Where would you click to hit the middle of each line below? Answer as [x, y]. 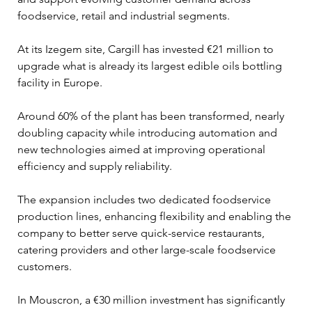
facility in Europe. [61, 82]
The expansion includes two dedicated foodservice [146, 199]
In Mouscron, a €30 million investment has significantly [153, 299]
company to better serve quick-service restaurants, [142, 233]
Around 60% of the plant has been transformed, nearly [152, 116]
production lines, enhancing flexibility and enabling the [156, 216]
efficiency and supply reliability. [95, 166]
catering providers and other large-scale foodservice [148, 249]
